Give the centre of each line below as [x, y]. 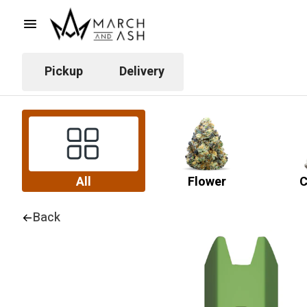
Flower [207, 182]
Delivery [142, 72]
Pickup [64, 72]
